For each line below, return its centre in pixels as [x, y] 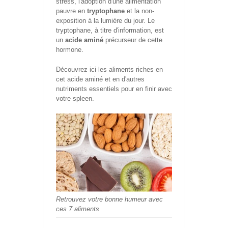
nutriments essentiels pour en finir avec [114, 89]
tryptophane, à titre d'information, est [110, 31]
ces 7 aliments [78, 209]
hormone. [70, 50]
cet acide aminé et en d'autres [100, 79]
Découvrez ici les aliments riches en [109, 70]
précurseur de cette [133, 40]
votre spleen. [75, 99]
